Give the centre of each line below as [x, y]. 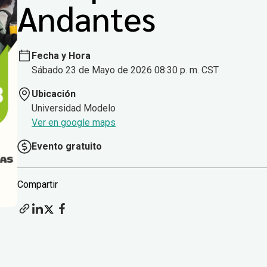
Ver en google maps [74, 123]
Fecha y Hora [61, 56]
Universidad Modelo [74, 108]
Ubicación [54, 94]
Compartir [38, 185]
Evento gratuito [67, 147]
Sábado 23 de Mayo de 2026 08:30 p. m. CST [125, 70]
